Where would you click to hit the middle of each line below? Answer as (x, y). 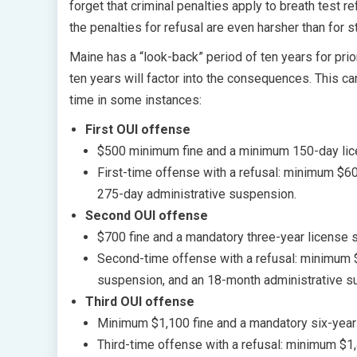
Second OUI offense (147, 216)
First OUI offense (138, 129)
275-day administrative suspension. (197, 194)
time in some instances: (135, 100)
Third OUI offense (140, 302)
